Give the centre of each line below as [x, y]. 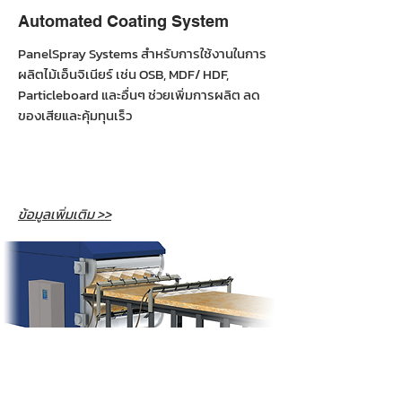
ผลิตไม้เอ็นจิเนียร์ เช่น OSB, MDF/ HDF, [123, 74]
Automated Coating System [123, 21]
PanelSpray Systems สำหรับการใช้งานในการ [142, 53]
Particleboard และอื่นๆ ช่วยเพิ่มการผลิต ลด [139, 95]
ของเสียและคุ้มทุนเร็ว [75, 115]
